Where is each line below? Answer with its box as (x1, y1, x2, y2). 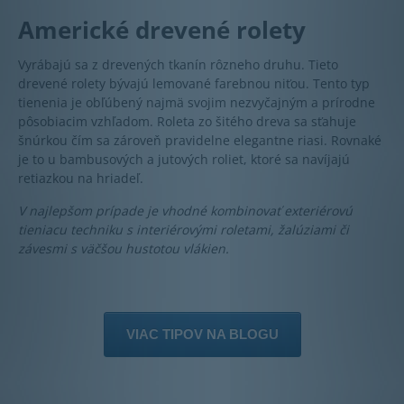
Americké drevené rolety (18, 14, 306, 47)
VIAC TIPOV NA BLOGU (125, 326, 279, 343)
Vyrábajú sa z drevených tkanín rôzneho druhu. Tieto (18, 56, 338, 74)
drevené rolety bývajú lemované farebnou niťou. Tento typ (18, 75, 370, 93)
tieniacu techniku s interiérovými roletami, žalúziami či (18, 221, 349, 239)
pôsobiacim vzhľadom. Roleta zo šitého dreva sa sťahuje (18, 113, 356, 131)
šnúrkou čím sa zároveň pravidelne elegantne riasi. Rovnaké (18, 132, 381, 150)
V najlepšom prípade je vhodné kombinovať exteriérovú (18, 202, 353, 220)
